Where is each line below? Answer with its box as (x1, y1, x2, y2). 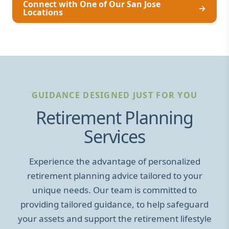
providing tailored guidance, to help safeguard (20, 198, 209, 210)
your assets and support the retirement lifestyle (17, 212, 212, 224)
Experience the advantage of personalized (29, 155, 200, 167)
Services (83, 124, 146, 148)
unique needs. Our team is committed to (32, 184, 197, 196)
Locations (23, 6, 63, 18)
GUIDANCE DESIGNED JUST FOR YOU (31, 89, 198, 101)
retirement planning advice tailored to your (27, 169, 202, 181)
